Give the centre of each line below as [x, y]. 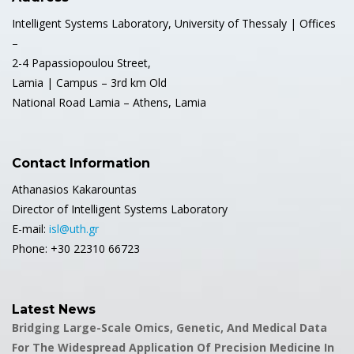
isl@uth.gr [74, 228]
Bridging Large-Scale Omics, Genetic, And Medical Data [169, 327]
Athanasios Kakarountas [74, 189]
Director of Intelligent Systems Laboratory [120, 209]
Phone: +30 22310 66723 [76, 248]
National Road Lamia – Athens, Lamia [109, 102]
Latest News [54, 309]
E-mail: [30, 228]
